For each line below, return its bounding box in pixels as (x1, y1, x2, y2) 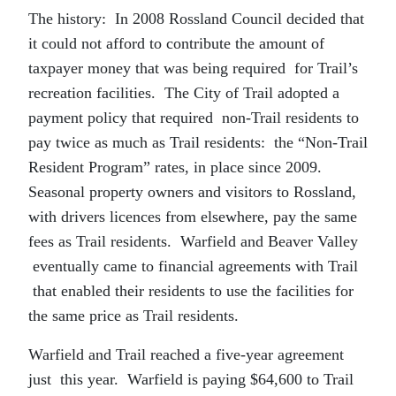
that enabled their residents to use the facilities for (28, 281, 354, 300)
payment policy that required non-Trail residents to (28, 108, 359, 126)
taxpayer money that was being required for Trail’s (28, 58, 358, 77)
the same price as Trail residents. (28, 306, 239, 324)
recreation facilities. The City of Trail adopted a (28, 83, 339, 102)
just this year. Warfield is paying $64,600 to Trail (28, 369, 354, 388)
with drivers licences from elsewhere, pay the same (28, 207, 362, 225)
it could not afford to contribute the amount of (28, 34, 324, 52)
